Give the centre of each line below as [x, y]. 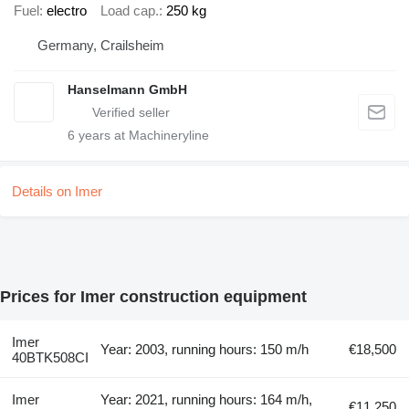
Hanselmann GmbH [127, 89]
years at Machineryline [142, 135]
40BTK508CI [50, 357]
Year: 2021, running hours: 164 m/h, [207, 399]
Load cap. [130, 11]
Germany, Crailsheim [101, 45]
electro [67, 11]
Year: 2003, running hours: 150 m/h [205, 349]
